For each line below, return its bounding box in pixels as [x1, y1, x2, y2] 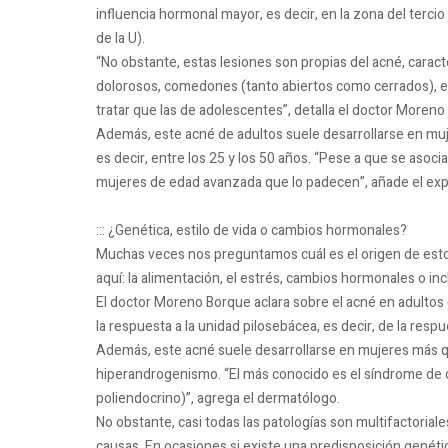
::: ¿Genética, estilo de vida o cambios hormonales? [96, 220, 407, 242]
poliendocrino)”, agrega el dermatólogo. [96, 388, 340, 410]
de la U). [96, 28, 145, 50]
